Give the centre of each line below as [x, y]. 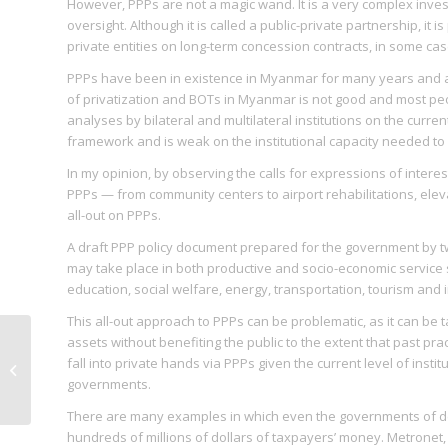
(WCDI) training [79, 379]
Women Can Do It [87, 358]
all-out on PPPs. [114, 214]
